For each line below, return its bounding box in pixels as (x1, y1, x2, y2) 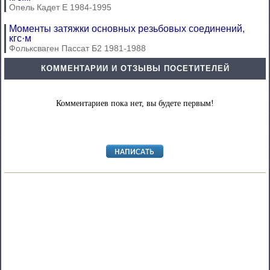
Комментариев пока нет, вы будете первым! (56, 99, 214, 108)
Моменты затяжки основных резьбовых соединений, (9, 24, 245, 34)
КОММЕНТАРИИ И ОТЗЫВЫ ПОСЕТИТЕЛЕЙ (40, 64, 230, 73)
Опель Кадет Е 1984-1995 (9, 2, 111, 12)
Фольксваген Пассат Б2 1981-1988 (9, 43, 146, 53)
